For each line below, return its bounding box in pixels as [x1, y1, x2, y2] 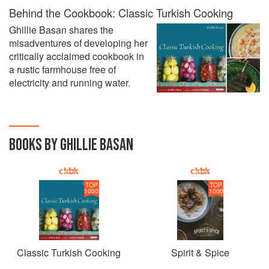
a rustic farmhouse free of [9, 62, 116, 76]
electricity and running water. [9, 76, 130, 89]
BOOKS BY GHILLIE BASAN [9, 135, 133, 155]
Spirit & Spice [171, 246, 229, 259]
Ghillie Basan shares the [9, 23, 113, 37]
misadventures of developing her [9, 36, 148, 50]
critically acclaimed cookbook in [9, 49, 144, 63]
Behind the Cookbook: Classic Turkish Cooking [9, 5, 233, 20]
